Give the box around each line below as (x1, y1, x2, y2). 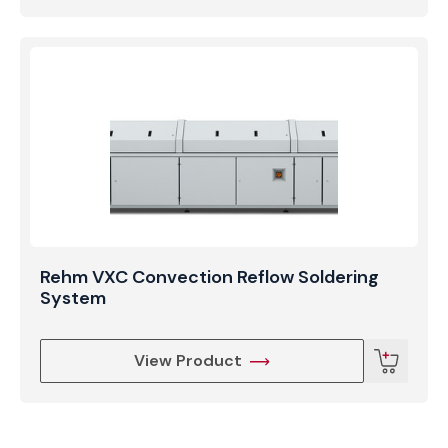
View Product (134, 350, 242, 372)
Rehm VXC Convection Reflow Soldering (40, 265, 379, 290)
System (40, 286, 106, 311)
